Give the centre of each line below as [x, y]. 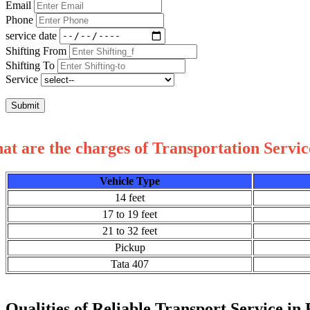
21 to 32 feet [130, 230]
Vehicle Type [130, 181]
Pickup [130, 247]
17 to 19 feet [130, 214]
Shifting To [30, 65]
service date [31, 35]
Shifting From [36, 51]
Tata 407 [130, 264]
